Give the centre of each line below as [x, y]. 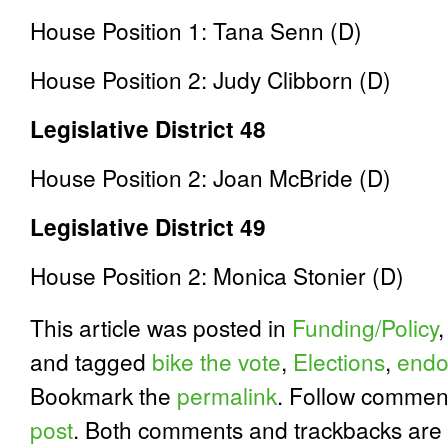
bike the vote [216, 361]
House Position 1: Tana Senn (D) [196, 30]
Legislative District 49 [148, 226]
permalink [227, 395]
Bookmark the [103, 395]
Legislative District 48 [148, 128]
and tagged [91, 361]
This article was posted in [161, 327]
